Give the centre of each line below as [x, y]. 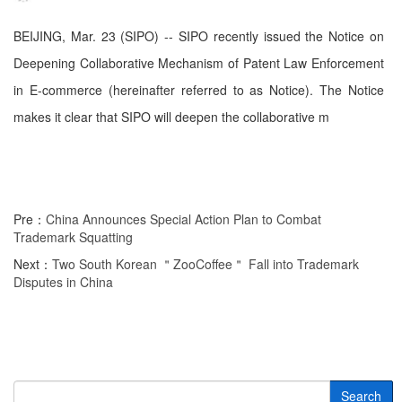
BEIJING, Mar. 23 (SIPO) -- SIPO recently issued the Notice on [199, 36]
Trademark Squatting [73, 237]
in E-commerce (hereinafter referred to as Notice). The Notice [199, 90]
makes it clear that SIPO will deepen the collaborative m [171, 117]
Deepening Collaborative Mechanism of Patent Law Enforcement [199, 63]
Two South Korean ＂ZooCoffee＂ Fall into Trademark [205, 264]
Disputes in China [63, 282]
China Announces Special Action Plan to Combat [184, 219]
